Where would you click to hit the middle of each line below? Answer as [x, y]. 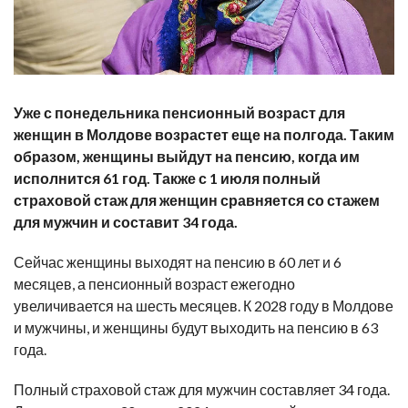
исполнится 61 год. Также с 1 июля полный [167, 178]
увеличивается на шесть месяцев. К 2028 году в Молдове [204, 306]
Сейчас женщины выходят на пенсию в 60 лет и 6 [178, 262]
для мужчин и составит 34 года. [126, 222]
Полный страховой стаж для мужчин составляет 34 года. [202, 390]
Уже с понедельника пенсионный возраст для [179, 113]
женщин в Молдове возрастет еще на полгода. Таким [204, 135]
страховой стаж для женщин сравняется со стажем [197, 200]
